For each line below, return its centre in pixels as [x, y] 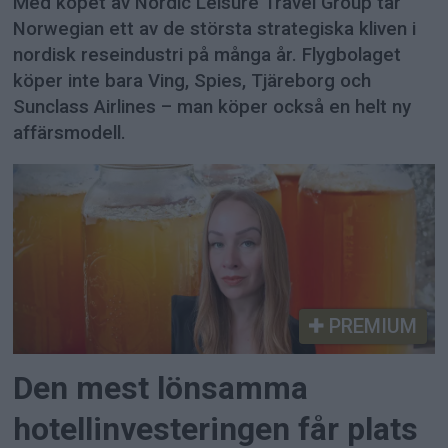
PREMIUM [370, 325]
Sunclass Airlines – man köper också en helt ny [212, 107]
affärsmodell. [70, 133]
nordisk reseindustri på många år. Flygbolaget [207, 55]
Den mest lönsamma [161, 389]
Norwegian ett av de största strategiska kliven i [215, 29]
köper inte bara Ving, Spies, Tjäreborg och [192, 81]
